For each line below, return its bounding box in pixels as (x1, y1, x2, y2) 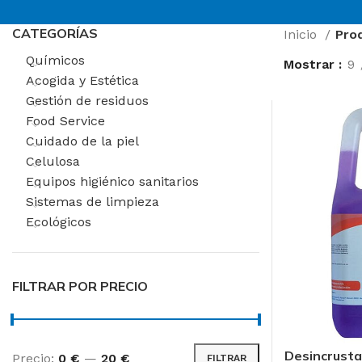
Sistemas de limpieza (26, 194, 159, 209)
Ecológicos (26, 214, 91, 229)
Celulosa (26, 154, 80, 169)
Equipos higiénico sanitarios (26, 174, 199, 189)
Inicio (284, 27, 321, 42)
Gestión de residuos (26, 93, 149, 108)
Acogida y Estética (26, 73, 139, 88)
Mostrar (284, 57, 339, 72)
